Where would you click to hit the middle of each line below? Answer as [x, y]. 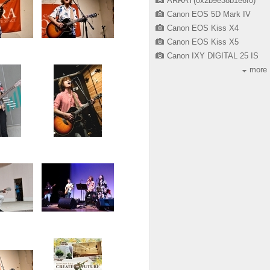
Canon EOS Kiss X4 [203, 28]
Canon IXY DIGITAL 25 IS [213, 56]
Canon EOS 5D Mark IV [209, 14]
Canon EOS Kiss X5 [203, 42]
